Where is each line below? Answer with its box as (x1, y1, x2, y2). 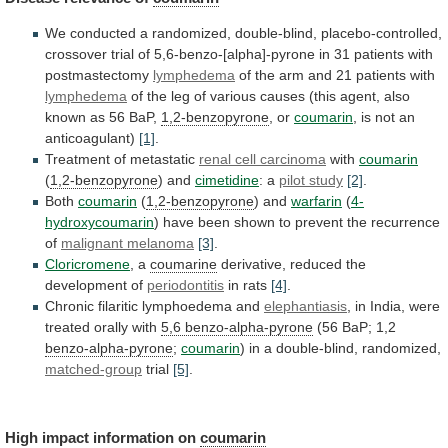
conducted (70, 24, 136, 41)
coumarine (150, 255, 217, 272)
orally (94, 318, 128, 335)
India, (370, 297, 405, 314)
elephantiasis (264, 297, 347, 314)
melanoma (127, 234, 194, 251)
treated (45, 318, 90, 335)
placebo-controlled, (321, 24, 442, 41)
